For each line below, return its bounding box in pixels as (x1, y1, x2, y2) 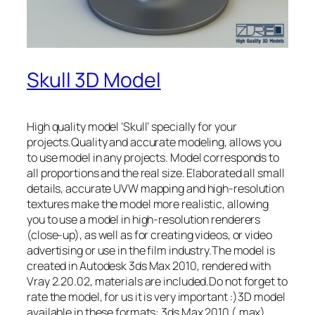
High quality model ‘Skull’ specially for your (27, 119, 237, 135)
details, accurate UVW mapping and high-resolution (27, 181, 285, 197)
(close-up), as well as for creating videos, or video (27, 227, 272, 243)
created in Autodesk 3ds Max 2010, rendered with (27, 258, 271, 274)
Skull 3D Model (27, 65, 161, 94)
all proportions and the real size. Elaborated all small (27, 165, 285, 181)
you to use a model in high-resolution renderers (27, 212, 261, 228)
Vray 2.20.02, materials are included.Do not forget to (27, 274, 288, 290)
